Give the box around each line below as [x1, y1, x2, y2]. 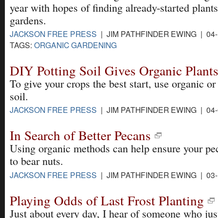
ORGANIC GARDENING [34, 39, 117, 51]
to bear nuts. [10, 154, 63, 168]
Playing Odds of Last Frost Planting [10, 191, 204, 209]
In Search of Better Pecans [10, 126, 151, 145]
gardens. [10, 13, 46, 27]
